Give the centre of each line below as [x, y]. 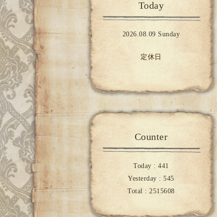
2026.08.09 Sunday [151, 34]
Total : [139, 191]
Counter [151, 137]
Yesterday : [146, 178]
